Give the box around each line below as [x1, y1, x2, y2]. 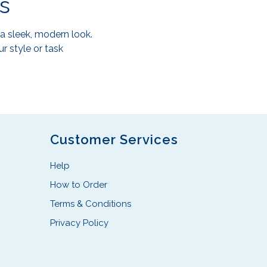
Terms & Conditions [49, 198, 131, 210]
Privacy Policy [49, 218, 108, 229]
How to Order [49, 179, 107, 191]
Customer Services [49, 132, 178, 148]
